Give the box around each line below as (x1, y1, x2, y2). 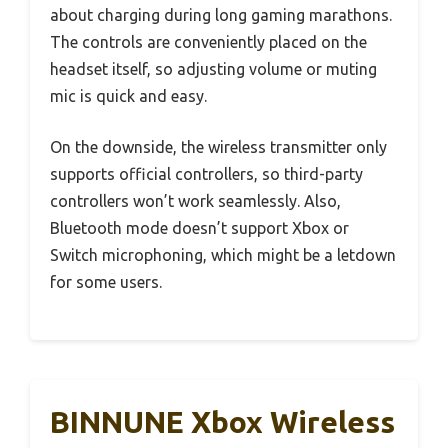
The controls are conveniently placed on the (50, 32, 367, 51)
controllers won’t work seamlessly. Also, (50, 191, 341, 210)
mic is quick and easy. (50, 86, 207, 105)
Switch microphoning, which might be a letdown (50, 245, 396, 264)
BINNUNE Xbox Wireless (50, 404, 395, 439)
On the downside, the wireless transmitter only (50, 137, 387, 156)
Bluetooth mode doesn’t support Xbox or (50, 218, 349, 237)
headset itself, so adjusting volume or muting (50, 59, 377, 78)
